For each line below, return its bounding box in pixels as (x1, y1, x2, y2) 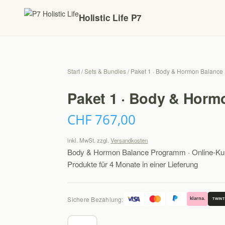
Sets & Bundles (84, 67, 127, 75)
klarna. (189, 195, 205, 201)
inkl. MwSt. (67, 136, 96, 144)
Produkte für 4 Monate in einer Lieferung (67, 159, 198, 169)
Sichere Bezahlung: (67, 194, 124, 203)
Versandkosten (110, 136, 148, 144)
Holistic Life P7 (79, 12, 142, 24)
